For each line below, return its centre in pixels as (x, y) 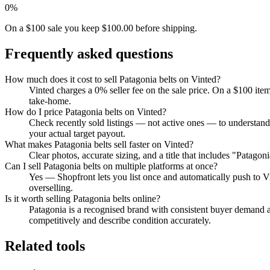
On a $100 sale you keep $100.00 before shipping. (101, 28)
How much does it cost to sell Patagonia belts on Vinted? (113, 79)
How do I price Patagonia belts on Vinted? (86, 112)
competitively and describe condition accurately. (120, 220)
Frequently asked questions (89, 54)
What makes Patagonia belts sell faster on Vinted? (99, 144)
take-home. (50, 101)
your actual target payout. (77, 133)
